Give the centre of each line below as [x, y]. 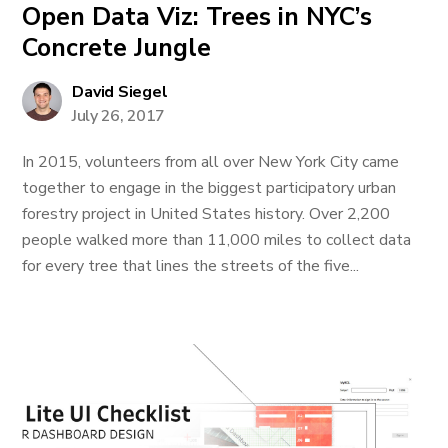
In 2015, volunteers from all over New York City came [211, 162]
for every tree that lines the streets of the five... [191, 266]
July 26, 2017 [118, 116]
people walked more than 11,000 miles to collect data [217, 240]
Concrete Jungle [117, 48]
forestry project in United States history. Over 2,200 [206, 214]
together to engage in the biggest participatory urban [209, 188]
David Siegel [120, 92]
